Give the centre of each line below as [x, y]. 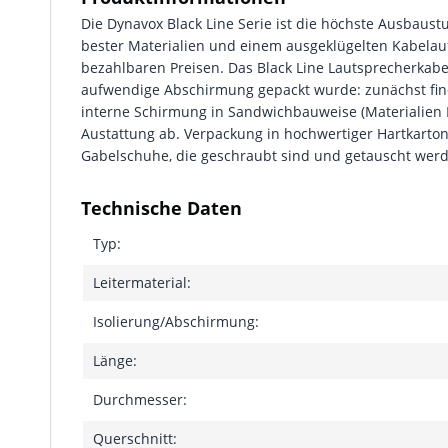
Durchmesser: [140, 399]
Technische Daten [161, 208]
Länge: [115, 360]
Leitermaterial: [142, 282]
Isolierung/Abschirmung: [176, 321]
